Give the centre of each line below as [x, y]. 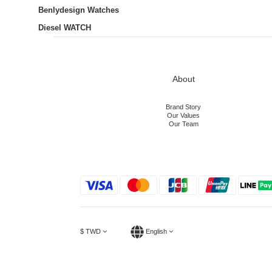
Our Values [183, 115]
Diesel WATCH [65, 28]
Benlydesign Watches [79, 10]
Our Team [183, 124]
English [156, 231]
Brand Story [183, 107]
